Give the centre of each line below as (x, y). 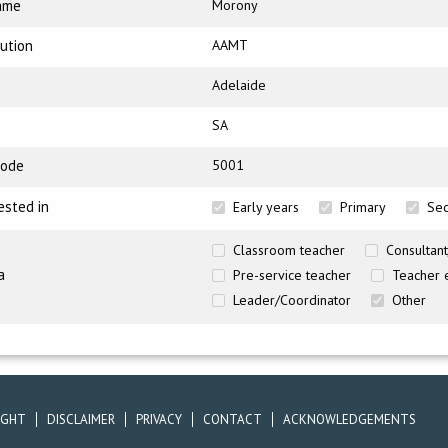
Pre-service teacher (292, 275)
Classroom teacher (289, 250)
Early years (266, 207)
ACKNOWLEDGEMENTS (349, 419)
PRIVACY (159, 419)
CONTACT (232, 419)
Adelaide (239, 85)
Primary (363, 207)
